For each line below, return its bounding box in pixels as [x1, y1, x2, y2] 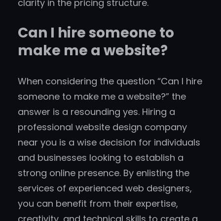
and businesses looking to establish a [18, 151, 184, 164]
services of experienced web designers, [18, 182, 192, 195]
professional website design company [18, 121, 187, 134]
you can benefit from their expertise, [18, 197, 178, 210]
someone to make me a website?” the [18, 90, 186, 103]
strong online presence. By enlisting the [18, 167, 189, 180]
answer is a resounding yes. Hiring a [18, 106, 175, 118]
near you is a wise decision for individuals [18, 136, 200, 149]
